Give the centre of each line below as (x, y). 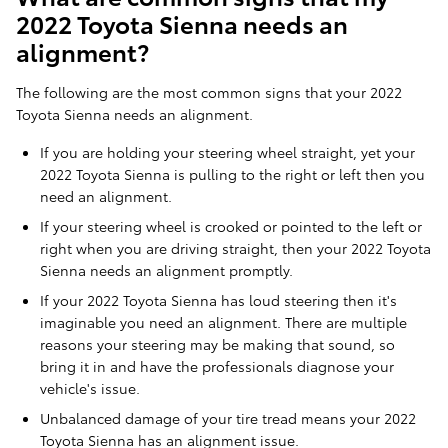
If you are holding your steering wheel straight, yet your (227, 152)
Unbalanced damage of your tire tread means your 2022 (228, 418)
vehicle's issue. (90, 388)
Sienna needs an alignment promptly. (166, 270)
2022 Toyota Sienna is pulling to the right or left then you (232, 174)
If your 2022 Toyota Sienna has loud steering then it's (218, 300)
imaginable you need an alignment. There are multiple (223, 322)
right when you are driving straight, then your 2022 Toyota (235, 248)
